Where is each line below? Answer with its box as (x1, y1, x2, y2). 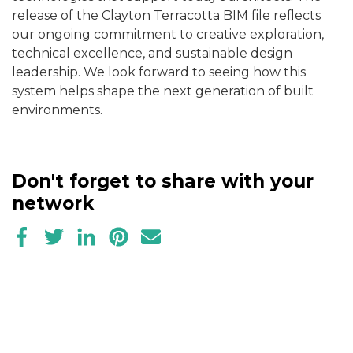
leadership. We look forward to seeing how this (12, 65, 306, 80)
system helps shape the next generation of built (12, 84, 314, 99)
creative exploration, (196, 27, 324, 43)
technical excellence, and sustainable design (12, 46, 292, 61)
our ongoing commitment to (12, 27, 196, 43)
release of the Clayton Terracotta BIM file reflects (12, 8, 321, 24)
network (12, 192, 94, 215)
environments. (12, 102, 102, 118)
